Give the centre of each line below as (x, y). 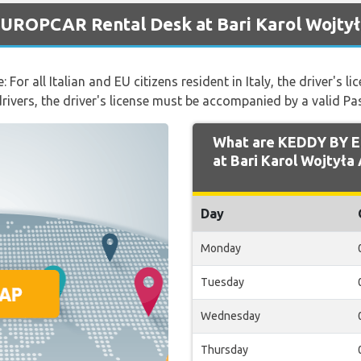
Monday (221, 248)
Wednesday (230, 316)
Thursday (224, 350)
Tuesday (222, 282)
